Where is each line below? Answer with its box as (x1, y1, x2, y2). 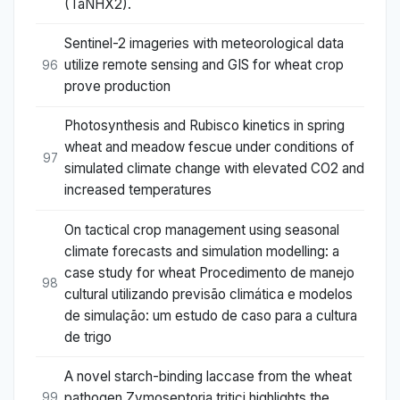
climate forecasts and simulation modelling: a (64, 242, 339, 260)
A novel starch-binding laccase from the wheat (64, 367, 352, 385)
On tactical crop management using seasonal (64, 221, 339, 238)
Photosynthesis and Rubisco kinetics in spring (64, 117, 345, 135)
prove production (64, 78, 171, 96)
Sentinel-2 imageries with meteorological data (64, 35, 344, 53)
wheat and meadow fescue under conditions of (64, 138, 354, 156)
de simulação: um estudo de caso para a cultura (64, 306, 357, 324)
